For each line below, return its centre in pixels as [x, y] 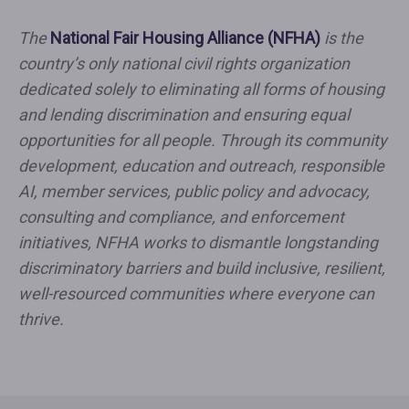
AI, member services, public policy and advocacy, [194, 191]
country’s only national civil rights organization [184, 63]
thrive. [41, 319]
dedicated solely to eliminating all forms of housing [201, 89]
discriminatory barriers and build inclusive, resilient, [202, 268]
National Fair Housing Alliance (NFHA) [185, 38]
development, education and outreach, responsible [201, 166]
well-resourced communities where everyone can [196, 294]
